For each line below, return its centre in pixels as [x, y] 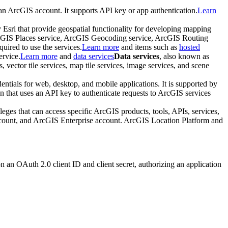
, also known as [184, 56]
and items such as [149, 47]
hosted [190, 47]
